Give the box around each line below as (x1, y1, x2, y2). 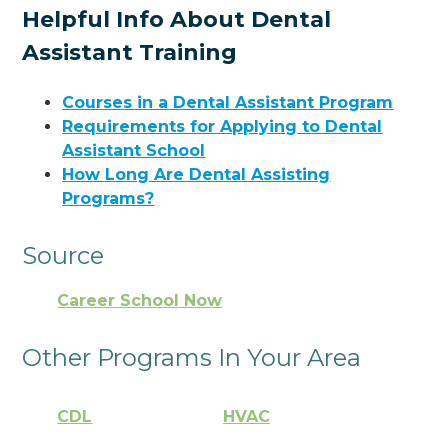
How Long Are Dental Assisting (62, 164, 331, 184)
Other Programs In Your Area (22, 343, 362, 373)
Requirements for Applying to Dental (62, 116, 383, 136)
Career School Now (57, 291, 223, 311)
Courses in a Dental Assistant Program (62, 92, 394, 112)
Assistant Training (22, 38, 238, 66)
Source (22, 240, 105, 270)
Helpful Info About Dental (22, 5, 332, 33)
